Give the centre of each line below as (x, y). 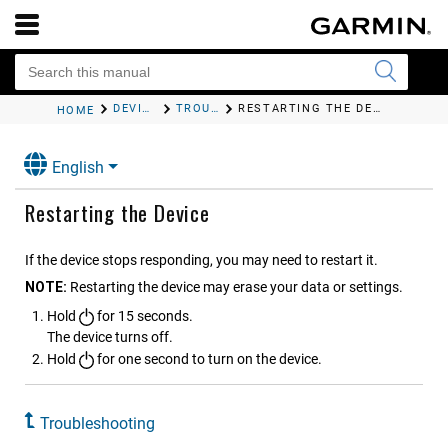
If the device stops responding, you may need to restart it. (201, 260)
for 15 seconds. (143, 316)
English (78, 168)
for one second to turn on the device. (207, 359)
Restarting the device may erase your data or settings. (236, 287)
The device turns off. (110, 337)
